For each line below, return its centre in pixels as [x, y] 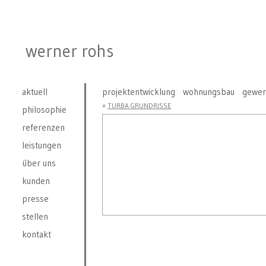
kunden [36, 181]
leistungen [42, 145]
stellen [35, 216]
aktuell [35, 92]
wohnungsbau [209, 92]
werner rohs [69, 51]
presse [35, 199]
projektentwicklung [139, 92]
